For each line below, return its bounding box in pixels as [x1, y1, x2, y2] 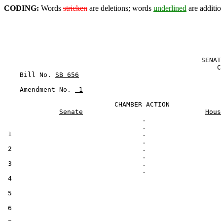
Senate [59, 108, 83, 115]
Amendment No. [4, 86, 75, 93]
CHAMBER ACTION [4, 101, 170, 108]
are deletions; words [87, 4, 153, 12]
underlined [153, 4, 186, 12]
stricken [63, 4, 87, 12]
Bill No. [4, 71, 55, 78]
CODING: [4, 4, 39, 12]
